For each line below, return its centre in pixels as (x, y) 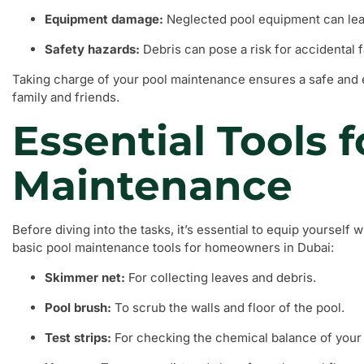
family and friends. (66, 97)
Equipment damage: (104, 19)
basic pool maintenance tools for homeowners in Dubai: (173, 247)
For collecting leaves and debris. (221, 277)
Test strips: (78, 338)
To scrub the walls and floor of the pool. (228, 308)
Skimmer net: (85, 277)
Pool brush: (78, 308)
